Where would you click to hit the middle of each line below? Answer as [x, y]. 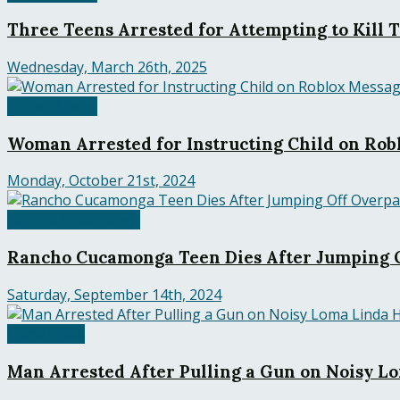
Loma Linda [46, 333]
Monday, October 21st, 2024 [101, 181]
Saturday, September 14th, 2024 [114, 294]
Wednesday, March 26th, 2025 [107, 67]
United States [52, 106]
